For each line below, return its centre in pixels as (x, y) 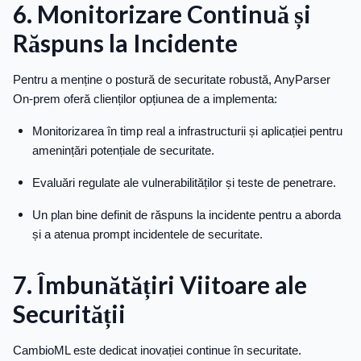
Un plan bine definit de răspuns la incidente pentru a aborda (187, 215)
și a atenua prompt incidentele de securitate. (147, 234)
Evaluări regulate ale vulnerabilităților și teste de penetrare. (184, 183)
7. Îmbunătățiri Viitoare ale (160, 285)
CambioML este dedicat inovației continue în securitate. (157, 351)
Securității (69, 314)
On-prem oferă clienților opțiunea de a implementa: (145, 99)
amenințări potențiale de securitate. (123, 151)
